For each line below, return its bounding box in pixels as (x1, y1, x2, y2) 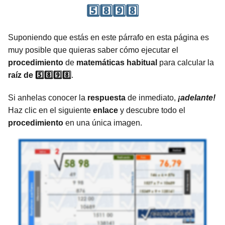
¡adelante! (178, 93, 215, 102)
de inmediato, (126, 93, 178, 102)
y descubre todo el (118, 106, 185, 115)
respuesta (87, 93, 126, 102)
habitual (127, 58, 157, 67)
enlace (93, 106, 118, 115)
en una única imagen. (63, 119, 142, 128)
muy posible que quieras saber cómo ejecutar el (8, 46, 178, 55)
